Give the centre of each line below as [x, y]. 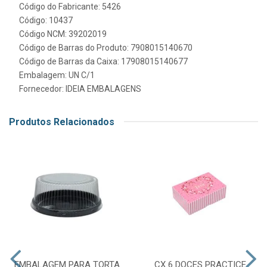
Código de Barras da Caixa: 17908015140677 [103, 61]
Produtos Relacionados [62, 122]
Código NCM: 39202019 [63, 34]
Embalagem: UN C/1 [57, 75]
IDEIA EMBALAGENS [103, 89]
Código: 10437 [46, 20]
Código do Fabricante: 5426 [70, 6]
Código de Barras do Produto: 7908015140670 [106, 47]
